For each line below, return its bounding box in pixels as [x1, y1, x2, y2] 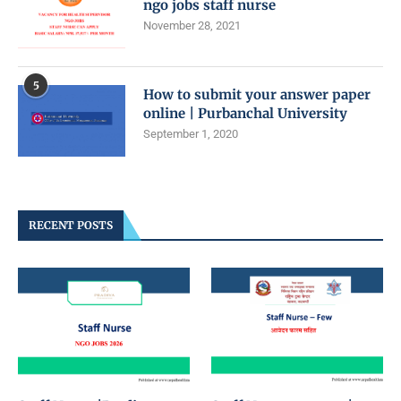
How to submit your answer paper [143, 86, 371, 104]
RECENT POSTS [29, 218, 113, 233]
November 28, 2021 [143, 19, 241, 33]
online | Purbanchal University [143, 105, 347, 123]
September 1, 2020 [143, 127, 238, 141]
